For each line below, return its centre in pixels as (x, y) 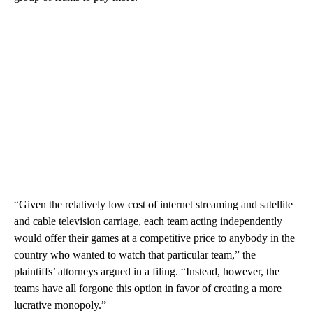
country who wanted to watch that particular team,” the (135, 255)
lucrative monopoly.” (60, 305)
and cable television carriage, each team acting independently (148, 221)
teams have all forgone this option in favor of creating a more (148, 289)
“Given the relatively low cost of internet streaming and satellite (153, 205)
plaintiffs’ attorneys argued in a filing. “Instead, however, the (147, 272)
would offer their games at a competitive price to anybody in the (154, 238)
